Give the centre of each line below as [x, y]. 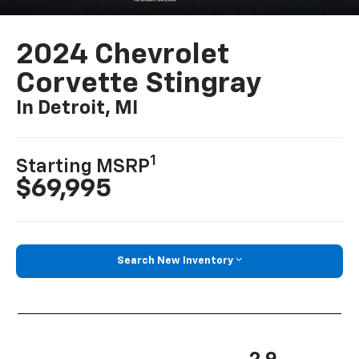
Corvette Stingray [139, 85]
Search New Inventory [175, 261]
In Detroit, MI [77, 109]
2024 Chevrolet [123, 56]
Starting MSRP [83, 167]
